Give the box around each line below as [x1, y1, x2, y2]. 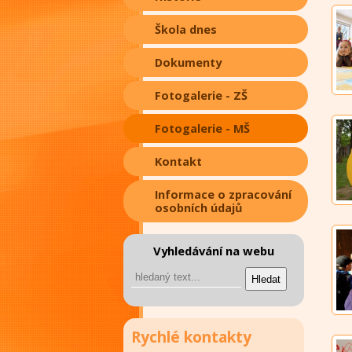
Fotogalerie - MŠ [155, 121, 250, 136]
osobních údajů [155, 200, 243, 215]
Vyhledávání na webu [153, 243, 274, 258]
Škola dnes [155, 22, 217, 37]
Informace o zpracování [155, 187, 291, 202]
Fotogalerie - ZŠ [155, 88, 247, 103]
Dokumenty [155, 55, 222, 70]
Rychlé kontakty [131, 326, 251, 347]
